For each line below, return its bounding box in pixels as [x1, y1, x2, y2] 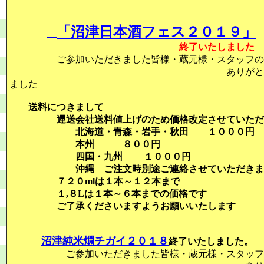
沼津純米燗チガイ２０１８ [41, 235, 169, 247]
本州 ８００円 [9, 139, 160, 149]
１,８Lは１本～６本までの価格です [9, 189, 207, 199]
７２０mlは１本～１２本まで [9, 176, 180, 186]
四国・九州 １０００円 [9, 151, 191, 161]
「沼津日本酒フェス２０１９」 [57, 24, 256, 39]
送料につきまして [9, 102, 104, 112]
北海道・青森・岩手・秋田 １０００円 [9, 127, 255, 137]
